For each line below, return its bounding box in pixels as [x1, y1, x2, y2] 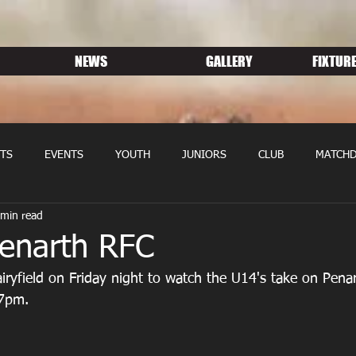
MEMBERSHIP [87, 213, 155, 224]
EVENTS [44, 149, 83, 161]
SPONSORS [187, 213, 242, 224]
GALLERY [206, 52, 253, 70]
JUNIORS [182, 149, 226, 161]
